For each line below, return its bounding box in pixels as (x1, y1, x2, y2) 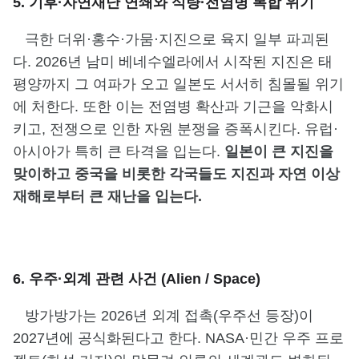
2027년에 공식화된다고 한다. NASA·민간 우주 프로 (13, 329, 344, 346)
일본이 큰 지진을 (224, 143, 333, 159)
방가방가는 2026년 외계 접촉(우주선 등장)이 (13, 307, 313, 324)
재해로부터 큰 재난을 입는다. (13, 188, 202, 204)
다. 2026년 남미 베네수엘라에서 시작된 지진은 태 (13, 53, 333, 70)
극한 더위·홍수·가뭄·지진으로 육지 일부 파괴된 (13, 30, 329, 47)
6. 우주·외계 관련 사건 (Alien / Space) (13, 270, 260, 287)
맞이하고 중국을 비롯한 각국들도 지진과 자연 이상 (13, 165, 340, 182)
